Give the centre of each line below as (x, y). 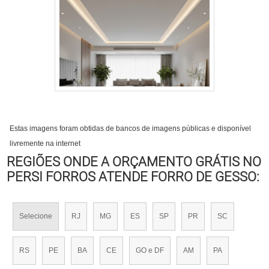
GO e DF (150, 250)
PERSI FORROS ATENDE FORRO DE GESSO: (133, 177)
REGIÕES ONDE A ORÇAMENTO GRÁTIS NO (134, 162)
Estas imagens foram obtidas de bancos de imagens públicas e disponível (131, 128)
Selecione (36, 216)
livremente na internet (45, 144)
